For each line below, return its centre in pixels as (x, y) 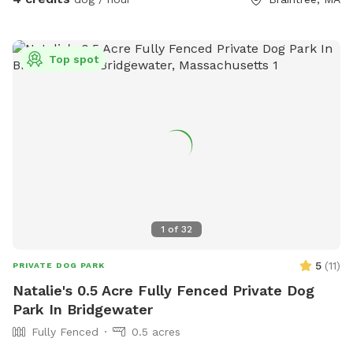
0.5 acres (156, 332)
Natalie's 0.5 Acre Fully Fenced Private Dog (163, 291)
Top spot (74, 59)
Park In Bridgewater (83, 310)
